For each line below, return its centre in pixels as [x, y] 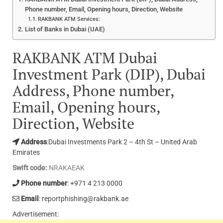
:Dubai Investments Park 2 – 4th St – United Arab [122, 142]
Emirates [26, 152]
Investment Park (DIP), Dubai [109, 74]
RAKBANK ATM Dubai [85, 57]
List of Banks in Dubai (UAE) [65, 29]
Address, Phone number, [93, 90]
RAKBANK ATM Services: [69, 19]
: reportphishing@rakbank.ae [84, 198]
